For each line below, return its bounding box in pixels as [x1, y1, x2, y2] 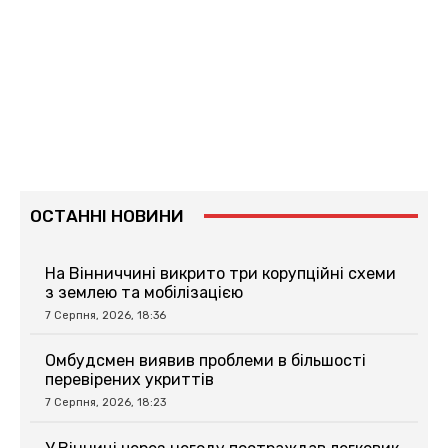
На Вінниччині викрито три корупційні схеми [45, 263, 396, 283]
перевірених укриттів [45, 370, 214, 390]
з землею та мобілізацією [45, 282, 243, 302]
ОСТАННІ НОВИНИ [30, 205, 184, 226]
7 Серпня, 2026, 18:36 [45, 308, 166, 322]
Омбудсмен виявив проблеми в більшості [45, 351, 366, 371]
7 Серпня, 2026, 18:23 [45, 396, 166, 410]
